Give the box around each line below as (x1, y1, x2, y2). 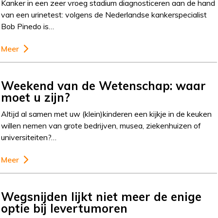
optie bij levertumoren (1, 201, 128, 216)
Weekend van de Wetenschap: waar (1, 78, 206, 93)
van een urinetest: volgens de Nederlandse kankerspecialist (1, 10, 207, 19)
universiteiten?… (1, 132, 57, 142)
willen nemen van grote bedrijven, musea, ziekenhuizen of (1, 121, 201, 130)
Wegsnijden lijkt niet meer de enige (1, 189, 202, 204)
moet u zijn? (1, 90, 71, 105)
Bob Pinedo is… (1, 21, 54, 31)
